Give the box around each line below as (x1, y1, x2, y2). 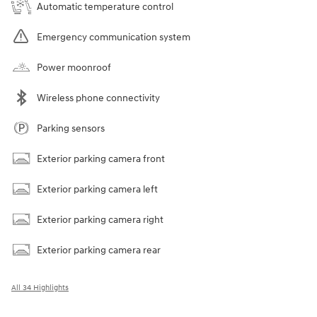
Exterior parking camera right (37, 214, 163, 226)
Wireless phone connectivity (37, 92, 160, 105)
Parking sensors (37, 122, 105, 135)
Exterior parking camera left (37, 183, 158, 196)
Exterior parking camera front (37, 153, 165, 166)
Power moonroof (37, 62, 111, 74)
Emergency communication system (37, 31, 190, 44)
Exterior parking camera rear (37, 244, 161, 257)
